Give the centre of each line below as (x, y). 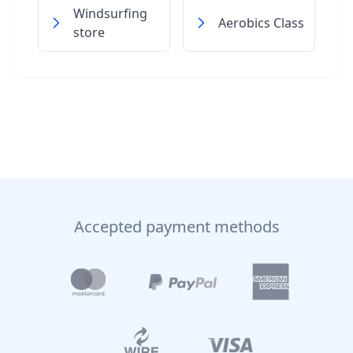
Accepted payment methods (176, 227)
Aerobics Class (261, 23)
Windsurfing (110, 13)
